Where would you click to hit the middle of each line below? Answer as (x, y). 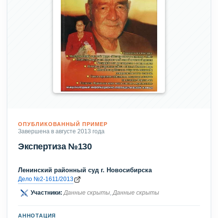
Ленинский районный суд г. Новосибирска (85, 170)
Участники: (46, 193)
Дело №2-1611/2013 (46, 179)
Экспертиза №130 (55, 146)
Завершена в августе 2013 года (61, 131)
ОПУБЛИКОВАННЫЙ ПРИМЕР (63, 124)
